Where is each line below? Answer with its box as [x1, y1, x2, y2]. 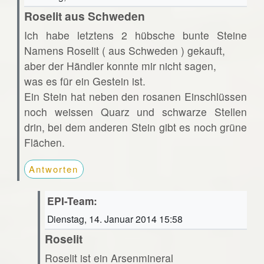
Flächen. [24, 135, 65, 150]
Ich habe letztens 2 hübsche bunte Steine [24, 28, 247, 43]
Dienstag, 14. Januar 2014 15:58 [47, 212, 183, 226]
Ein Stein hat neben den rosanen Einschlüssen [24, 89, 247, 104]
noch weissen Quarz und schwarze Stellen [24, 104, 247, 120]
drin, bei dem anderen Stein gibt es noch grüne [24, 120, 247, 135]
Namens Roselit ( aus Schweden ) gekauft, [24, 43, 225, 58]
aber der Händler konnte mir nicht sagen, [24, 58, 216, 74]
